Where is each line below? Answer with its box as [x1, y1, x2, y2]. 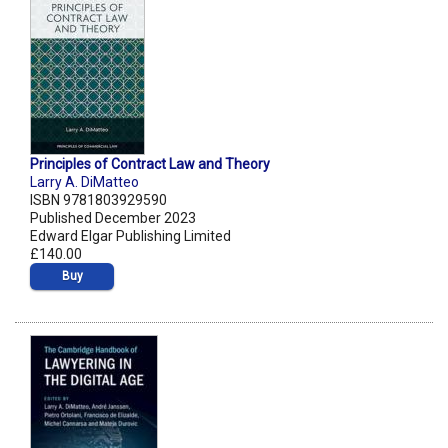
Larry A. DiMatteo [30, 174, 139, 191]
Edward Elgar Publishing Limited [30, 228, 231, 245]
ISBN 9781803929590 [30, 192, 167, 209]
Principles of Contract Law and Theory [30, 156, 270, 173]
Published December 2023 [30, 210, 196, 227]
